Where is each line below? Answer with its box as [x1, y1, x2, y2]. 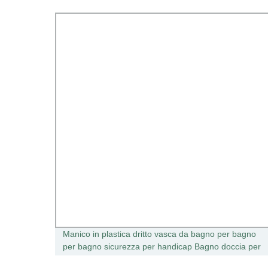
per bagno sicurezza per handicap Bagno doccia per [63, 242, 261, 251]
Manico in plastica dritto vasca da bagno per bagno [63, 229, 256, 239]
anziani [63, 254, 90, 264]
